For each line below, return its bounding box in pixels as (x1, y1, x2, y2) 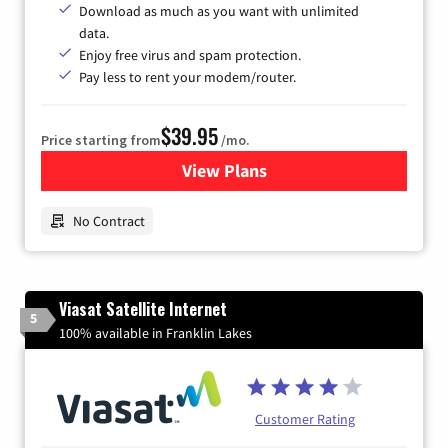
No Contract (73, 212, 145, 231)
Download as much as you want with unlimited (79, 2, 359, 21)
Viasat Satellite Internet (59, 297, 227, 322)
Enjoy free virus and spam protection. (79, 46, 301, 65)
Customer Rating (255, 410, 355, 429)
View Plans (181, 159, 267, 183)
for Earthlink (223, 159, 324, 183)
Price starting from (41, 131, 161, 150)
